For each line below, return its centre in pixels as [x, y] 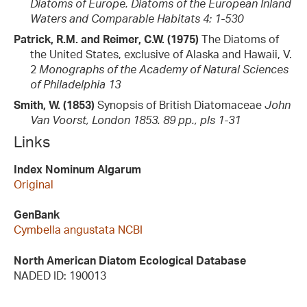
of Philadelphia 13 [75, 84]
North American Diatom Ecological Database [130, 260]
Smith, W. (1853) [54, 105]
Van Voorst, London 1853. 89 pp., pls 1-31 [135, 120]
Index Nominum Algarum [77, 169]
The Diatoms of [239, 39]
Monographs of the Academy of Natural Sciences [164, 69]
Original [34, 184]
